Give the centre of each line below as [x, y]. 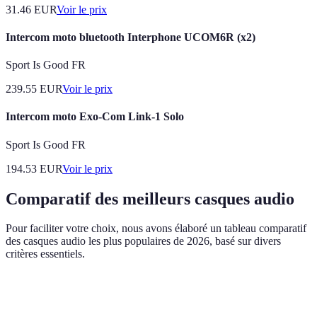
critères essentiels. [45, 254]
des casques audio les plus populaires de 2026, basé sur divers [143, 241]
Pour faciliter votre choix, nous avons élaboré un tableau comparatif [156, 229]
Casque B [186, 294]
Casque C [249, 294]
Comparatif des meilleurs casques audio [150, 198]
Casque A [121, 294]
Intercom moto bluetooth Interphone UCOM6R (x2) [131, 37]
